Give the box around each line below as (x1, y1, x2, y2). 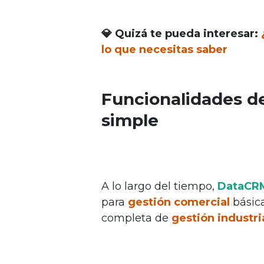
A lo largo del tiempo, (101, 180, 217, 193)
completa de (101, 212, 171, 225)
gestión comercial (128, 196, 230, 209)
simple (101, 110, 159, 130)
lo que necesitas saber (101, 42, 227, 56)
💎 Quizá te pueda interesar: (101, 27, 261, 40)
